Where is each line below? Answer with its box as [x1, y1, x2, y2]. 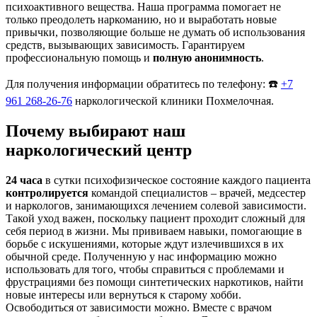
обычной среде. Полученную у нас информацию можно [6, 250, 277, 263]
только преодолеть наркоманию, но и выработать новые [6, 13, 277, 26]
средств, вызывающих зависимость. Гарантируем [6, 39, 245, 52]
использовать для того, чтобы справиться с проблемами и [6, 263, 284, 276]
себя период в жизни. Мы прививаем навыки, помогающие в [6, 225, 302, 238]
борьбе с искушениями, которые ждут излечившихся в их [6, 238, 284, 250]
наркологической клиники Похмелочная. [72, 95, 274, 108]
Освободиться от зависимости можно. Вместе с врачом [6, 301, 272, 314]
